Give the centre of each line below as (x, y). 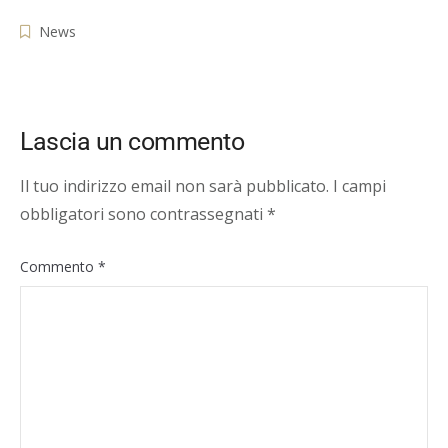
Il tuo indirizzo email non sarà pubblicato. (174, 185)
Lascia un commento (132, 142)
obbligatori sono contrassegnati (143, 213)
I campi (359, 185)
